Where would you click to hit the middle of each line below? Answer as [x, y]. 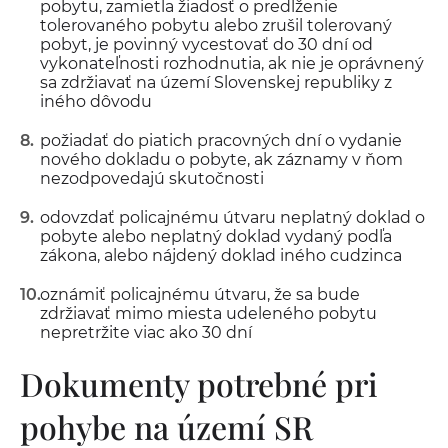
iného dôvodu [96, 101]
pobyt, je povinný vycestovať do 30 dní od [206, 44]
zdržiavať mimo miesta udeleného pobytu [208, 313]
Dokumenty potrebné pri [199, 383]
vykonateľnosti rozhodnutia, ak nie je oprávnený [232, 63]
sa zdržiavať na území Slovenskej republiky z [216, 82]
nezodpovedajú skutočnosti [152, 178]
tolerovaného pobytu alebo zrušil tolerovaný [216, 25]
